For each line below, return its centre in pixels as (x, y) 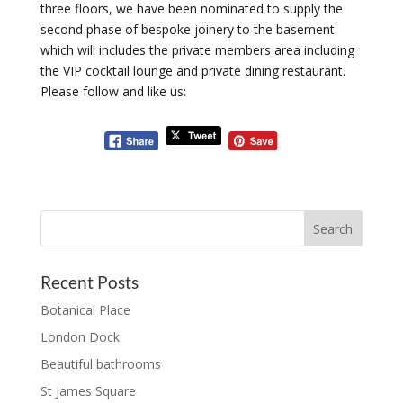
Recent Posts (89, 282)
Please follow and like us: (113, 91)
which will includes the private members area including (197, 49)
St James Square (88, 390)
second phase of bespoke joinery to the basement (187, 29)
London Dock (80, 336)
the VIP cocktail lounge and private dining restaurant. (193, 70)
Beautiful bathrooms (100, 363)
